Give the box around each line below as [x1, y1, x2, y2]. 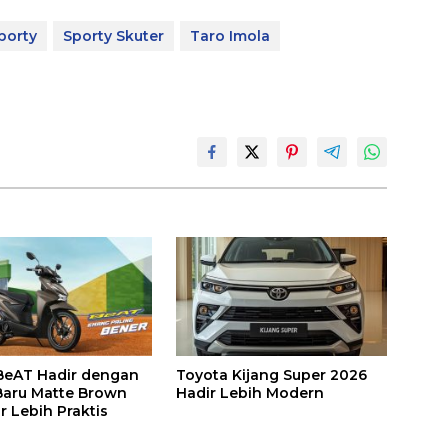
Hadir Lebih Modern [175, 383, 324, 402]
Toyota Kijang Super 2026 [175, 365, 367, 384]
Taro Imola [190, 27, 270, 46]
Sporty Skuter [63, 27, 164, 46]
